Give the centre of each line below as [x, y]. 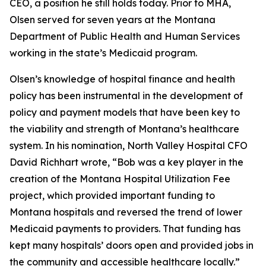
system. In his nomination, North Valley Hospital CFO [129, 145]
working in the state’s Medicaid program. [103, 53]
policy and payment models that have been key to [125, 112]
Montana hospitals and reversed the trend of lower [126, 212]
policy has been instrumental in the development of [126, 96]
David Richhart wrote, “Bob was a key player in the [126, 162]
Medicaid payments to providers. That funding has [125, 229]
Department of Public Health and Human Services [125, 36]
